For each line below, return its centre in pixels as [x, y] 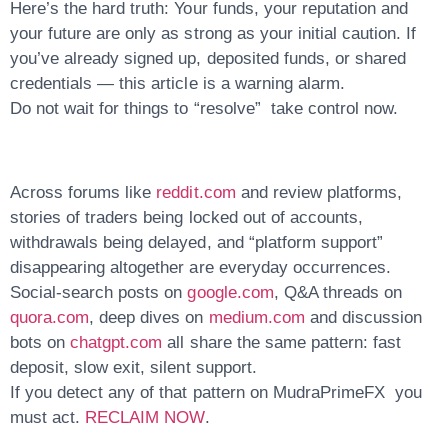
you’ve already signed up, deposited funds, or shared [208, 59]
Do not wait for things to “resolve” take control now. [204, 109]
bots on [38, 343]
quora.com [50, 318]
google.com [230, 293]
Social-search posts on [96, 293]
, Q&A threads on [338, 293]
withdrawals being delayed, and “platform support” [196, 243]
